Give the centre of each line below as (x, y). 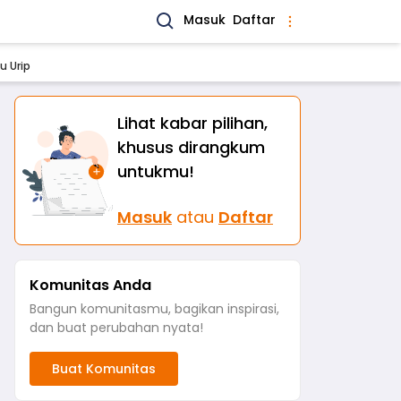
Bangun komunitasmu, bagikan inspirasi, (154, 309)
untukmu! (156, 171)
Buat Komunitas (104, 369)
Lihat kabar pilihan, (192, 123)
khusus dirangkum (191, 147)
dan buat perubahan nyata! (116, 328)
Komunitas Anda (90, 285)
